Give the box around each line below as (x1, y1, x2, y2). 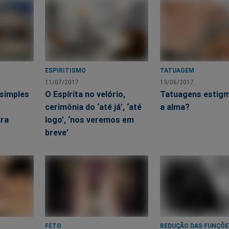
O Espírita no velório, (45, 88, 126, 99)
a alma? (159, 101, 190, 112)
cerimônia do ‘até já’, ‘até (45, 101, 142, 112)
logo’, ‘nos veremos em (45, 114, 134, 125)
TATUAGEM (159, 66, 194, 74)
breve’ (45, 127, 69, 138)
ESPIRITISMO (45, 66, 86, 74)
